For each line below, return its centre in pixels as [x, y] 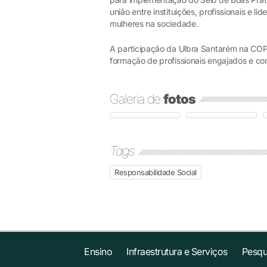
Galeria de [136, 99]
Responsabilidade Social [156, 172]
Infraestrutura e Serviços [177, 252]
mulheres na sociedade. [154, 24]
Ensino [98, 252]
